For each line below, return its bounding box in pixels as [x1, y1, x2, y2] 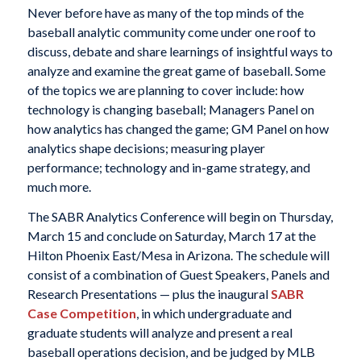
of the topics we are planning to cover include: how [27, 81, 304, 98]
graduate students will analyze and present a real [27, 325, 293, 341]
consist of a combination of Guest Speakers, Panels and [27, 267, 330, 283]
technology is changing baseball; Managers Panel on [27, 101, 314, 117]
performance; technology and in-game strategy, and [27, 159, 310, 175]
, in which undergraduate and [135, 305, 292, 322]
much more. [27, 178, 91, 194]
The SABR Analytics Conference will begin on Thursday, [27, 209, 333, 225]
